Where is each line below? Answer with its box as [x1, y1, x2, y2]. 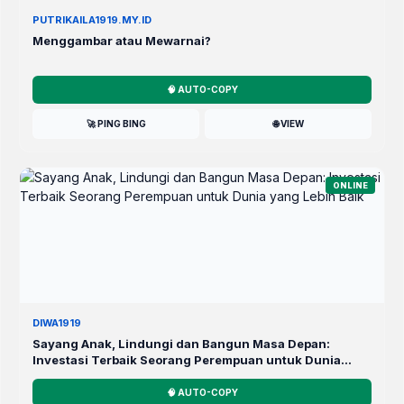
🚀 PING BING [86, 118, 146, 130]
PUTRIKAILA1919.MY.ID [32, 14, 151, 27]
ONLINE [333, 180, 368, 191]
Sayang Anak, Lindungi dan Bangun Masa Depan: [32, 336, 330, 352]
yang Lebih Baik [32, 369, 128, 384]
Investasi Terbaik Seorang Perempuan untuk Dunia [32, 353, 341, 368]
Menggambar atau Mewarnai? [32, 33, 211, 49]
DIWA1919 [32, 317, 81, 330]
